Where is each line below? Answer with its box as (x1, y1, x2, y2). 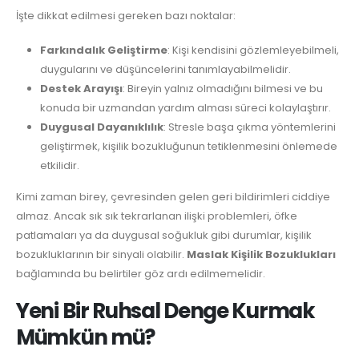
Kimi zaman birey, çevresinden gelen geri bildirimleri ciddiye (16, 188, 330, 204)
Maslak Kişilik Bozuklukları (187, 246, 336, 262)
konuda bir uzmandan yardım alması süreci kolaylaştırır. (39, 99, 331, 115)
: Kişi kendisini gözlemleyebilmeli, (167, 42, 339, 58)
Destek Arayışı (39, 80, 123, 96)
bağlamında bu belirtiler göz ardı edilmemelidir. (16, 265, 265, 281)
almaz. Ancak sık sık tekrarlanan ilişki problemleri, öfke (16, 208, 297, 224)
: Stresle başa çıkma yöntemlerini (163, 119, 336, 135)
